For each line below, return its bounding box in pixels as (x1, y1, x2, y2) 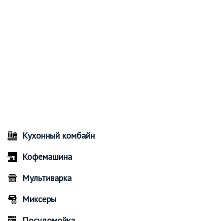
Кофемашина (22, 150, 72, 162)
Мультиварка (22, 172, 72, 184)
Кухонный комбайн (22, 129, 95, 141)
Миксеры (22, 193, 56, 205)
